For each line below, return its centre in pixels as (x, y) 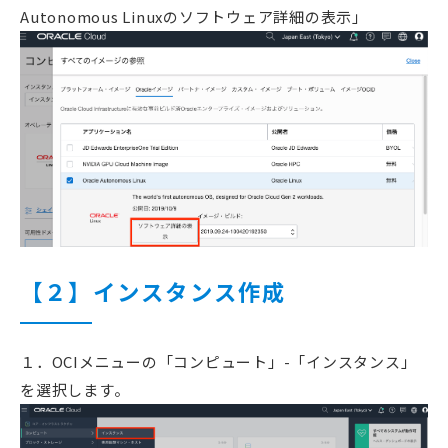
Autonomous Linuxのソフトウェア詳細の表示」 (194, 17)
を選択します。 (75, 390)
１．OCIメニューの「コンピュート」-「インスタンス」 (218, 362)
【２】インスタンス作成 (153, 291)
